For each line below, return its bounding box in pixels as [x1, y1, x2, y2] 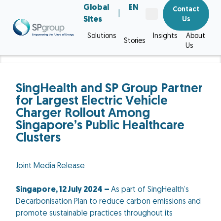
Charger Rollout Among [16, 108, 150, 120]
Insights [153, 33, 177, 40]
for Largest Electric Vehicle [16, 95, 168, 108]
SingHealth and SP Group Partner [16, 83, 203, 95]
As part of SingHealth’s [111, 186, 189, 194]
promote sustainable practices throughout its [16, 210, 173, 218]
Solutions [87, 33, 116, 40]
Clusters [16, 132, 61, 145]
